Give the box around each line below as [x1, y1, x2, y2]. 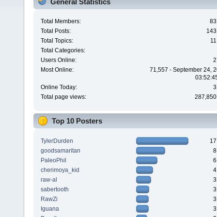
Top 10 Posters [52, 117, 102, 125]
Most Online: [40, 66, 74, 74]
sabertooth [40, 186, 69, 193]
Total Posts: [40, 28, 71, 35]
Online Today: [40, 84, 77, 91]
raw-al [40, 176, 57, 183]
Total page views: [40, 93, 86, 101]
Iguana [40, 205, 59, 212]
